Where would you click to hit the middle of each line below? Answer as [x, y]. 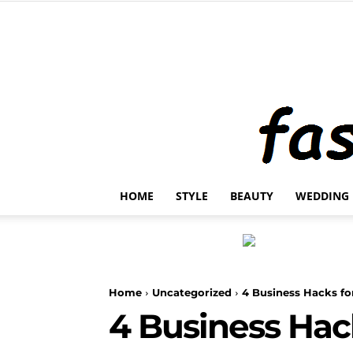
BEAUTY [252, 196]
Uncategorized [192, 292]
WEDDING [322, 196]
